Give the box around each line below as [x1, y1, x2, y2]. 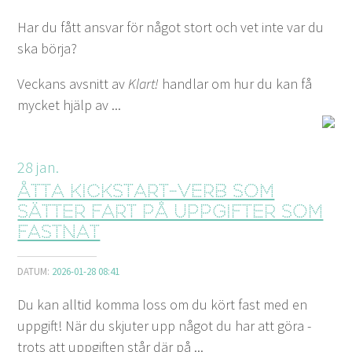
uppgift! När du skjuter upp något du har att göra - [17, 316, 312, 335]
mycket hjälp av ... [17, 95, 122, 114]
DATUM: [17, 264, 53, 278]
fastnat [17, 224, 101, 243]
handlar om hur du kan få [159, 74, 313, 93]
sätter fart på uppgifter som [17, 203, 324, 222]
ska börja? [17, 38, 78, 57]
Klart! [128, 74, 159, 93]
